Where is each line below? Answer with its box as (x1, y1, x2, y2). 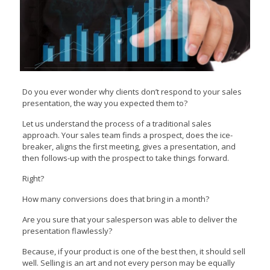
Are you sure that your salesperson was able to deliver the (22, 213, 237, 225)
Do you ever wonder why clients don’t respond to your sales (22, 86, 242, 97)
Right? (22, 172, 44, 184)
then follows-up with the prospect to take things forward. (22, 152, 229, 163)
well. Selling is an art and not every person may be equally (22, 257, 235, 268)
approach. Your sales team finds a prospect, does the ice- (22, 129, 233, 140)
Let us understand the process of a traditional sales (22, 118, 212, 129)
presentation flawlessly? (22, 225, 112, 236)
